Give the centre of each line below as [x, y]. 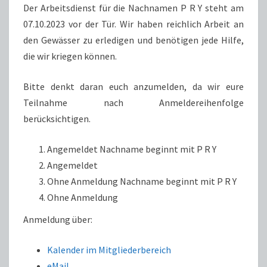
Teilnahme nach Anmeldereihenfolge [133, 103]
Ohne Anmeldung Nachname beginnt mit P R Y [142, 181]
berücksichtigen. [57, 119]
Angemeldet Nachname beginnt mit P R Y [132, 149]
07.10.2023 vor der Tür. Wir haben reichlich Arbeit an [133, 24]
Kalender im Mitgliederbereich [109, 250]
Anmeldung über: [58, 219]
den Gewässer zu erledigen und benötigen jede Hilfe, [133, 40]
